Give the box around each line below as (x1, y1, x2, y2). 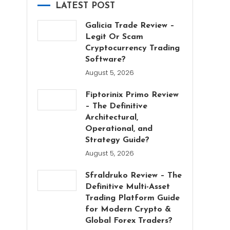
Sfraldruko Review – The (85, 171, 182, 180)
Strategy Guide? (85, 136, 150, 144)
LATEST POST (55, 2, 115, 10)
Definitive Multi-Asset (85, 183, 170, 191)
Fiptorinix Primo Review (85, 91, 179, 99)
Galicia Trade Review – (85, 22, 175, 30)
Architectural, (85, 113, 139, 122)
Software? (85, 55, 126, 64)
